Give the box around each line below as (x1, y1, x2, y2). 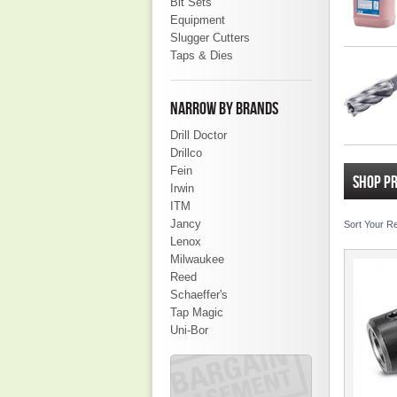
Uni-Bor (170, 323, 208, 337)
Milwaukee (170, 253, 224, 266)
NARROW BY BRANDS (170, 98, 278, 120)
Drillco (170, 146, 202, 160)
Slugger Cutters (170, 31, 250, 44)
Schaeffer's (170, 288, 228, 301)
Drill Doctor (170, 128, 227, 142)
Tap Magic (170, 306, 223, 319)
